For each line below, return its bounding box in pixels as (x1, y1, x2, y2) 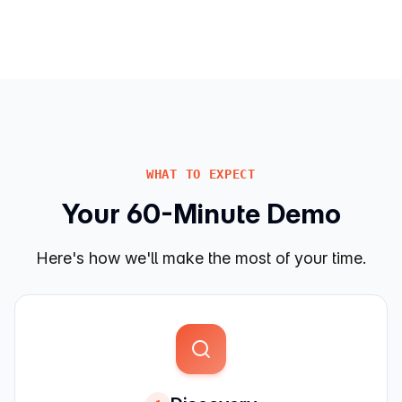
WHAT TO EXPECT (146, 167, 256, 181)
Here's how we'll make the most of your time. (36, 249, 366, 267)
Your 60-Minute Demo (61, 197, 341, 230)
